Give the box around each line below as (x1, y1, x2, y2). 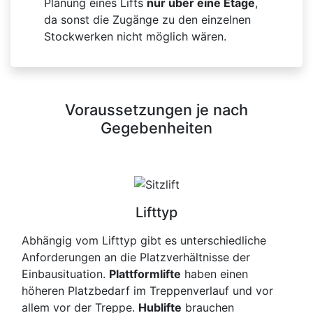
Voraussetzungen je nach (65, 101, 248, 119)
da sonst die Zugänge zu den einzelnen (44, 13, 251, 27)
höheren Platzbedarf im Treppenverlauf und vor (22, 284, 273, 298)
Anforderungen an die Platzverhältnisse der (22, 250, 250, 265)
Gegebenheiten (101, 119, 212, 138)
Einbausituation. (22, 267, 109, 282)
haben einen (181, 267, 248, 282)
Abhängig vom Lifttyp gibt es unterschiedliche (22, 233, 266, 248)
